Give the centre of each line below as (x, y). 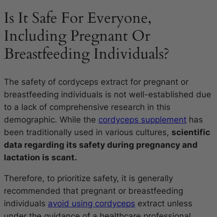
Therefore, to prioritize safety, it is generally (88, 178)
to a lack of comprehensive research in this (87, 107)
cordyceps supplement (142, 119)
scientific (191, 132)
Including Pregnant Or (77, 36)
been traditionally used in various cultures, (88, 132)
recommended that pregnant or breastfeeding (93, 191)
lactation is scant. (40, 157)
